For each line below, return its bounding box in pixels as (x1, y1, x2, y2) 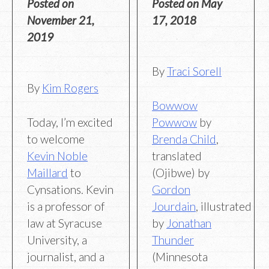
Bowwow (152, 98, 198, 112)
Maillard (27, 165, 68, 180)
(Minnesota (152, 249, 208, 264)
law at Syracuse (27, 216, 102, 230)
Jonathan (166, 216, 212, 230)
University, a (27, 232, 87, 247)
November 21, (27, 13, 94, 28)
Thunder (152, 232, 195, 247)
